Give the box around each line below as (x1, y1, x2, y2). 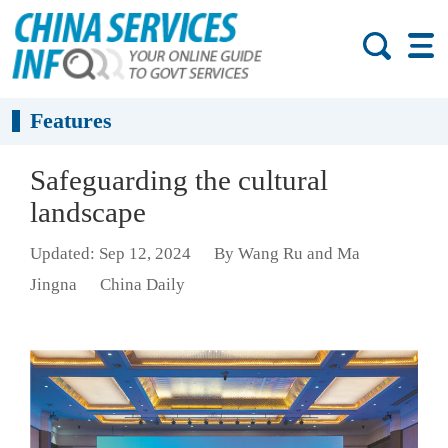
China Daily (99, 275, 185, 295)
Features (30, 108, 113, 134)
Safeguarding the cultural (30, 164, 328, 196)
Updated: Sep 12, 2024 (30, 244, 191, 264)
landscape (30, 196, 146, 228)
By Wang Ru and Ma (213, 244, 360, 264)
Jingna (30, 275, 77, 295)
